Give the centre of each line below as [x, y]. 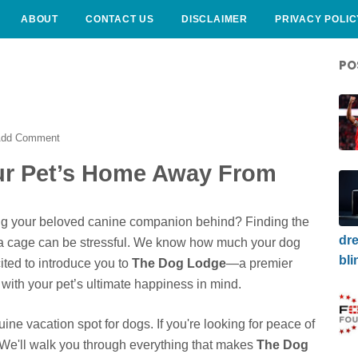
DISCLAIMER [215, 19]
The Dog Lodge [179, 264]
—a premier [259, 264]
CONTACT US [120, 19]
